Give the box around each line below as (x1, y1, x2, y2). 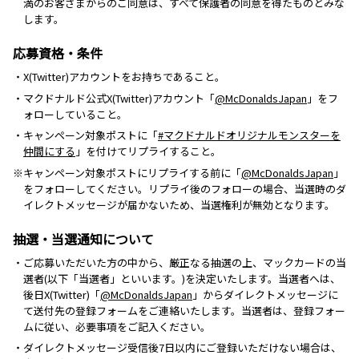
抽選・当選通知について (13, 228, 154, 248)
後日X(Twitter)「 (23, 286, 100, 302)
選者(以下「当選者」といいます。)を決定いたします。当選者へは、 (23, 270, 341, 286)
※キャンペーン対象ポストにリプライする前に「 (13, 164, 241, 180)
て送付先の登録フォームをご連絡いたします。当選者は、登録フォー (23, 302, 345, 318)
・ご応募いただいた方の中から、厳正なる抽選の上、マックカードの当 (13, 254, 346, 270)
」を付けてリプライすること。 (75, 143, 221, 159)
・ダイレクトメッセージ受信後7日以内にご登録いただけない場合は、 (13, 340, 341, 355)
